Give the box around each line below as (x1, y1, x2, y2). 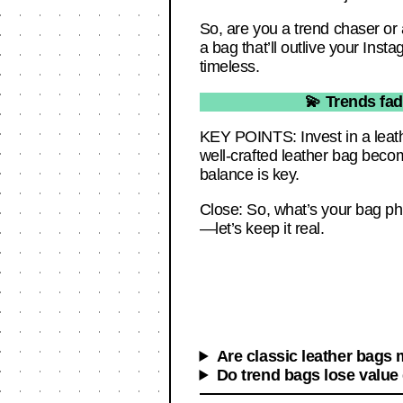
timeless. (199, 58, 260, 76)
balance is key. (199, 166, 300, 184)
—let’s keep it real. (199, 219, 325, 238)
